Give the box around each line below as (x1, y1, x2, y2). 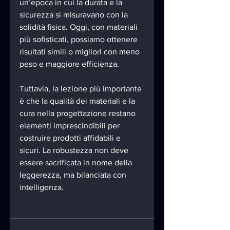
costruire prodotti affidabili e (20, 133, 123, 143)
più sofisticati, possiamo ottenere (20, 35, 140, 44)
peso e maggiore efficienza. (20, 60, 119, 69)
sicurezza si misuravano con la (20, 10, 130, 20)
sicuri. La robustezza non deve (20, 146, 130, 155)
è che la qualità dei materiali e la (20, 97, 137, 106)
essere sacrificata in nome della (20, 158, 134, 167)
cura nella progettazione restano (20, 109, 138, 118)
